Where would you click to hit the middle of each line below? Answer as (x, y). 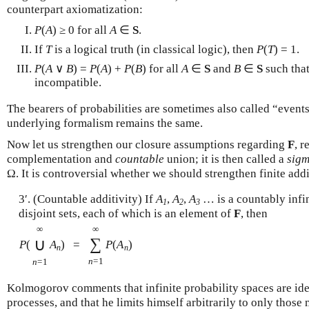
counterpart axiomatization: (75, 9)
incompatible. (68, 83)
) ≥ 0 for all (81, 30)
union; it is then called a (226, 159)
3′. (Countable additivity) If (87, 199)
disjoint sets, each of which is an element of (126, 214)
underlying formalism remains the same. (105, 123)
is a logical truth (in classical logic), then (154, 49)
